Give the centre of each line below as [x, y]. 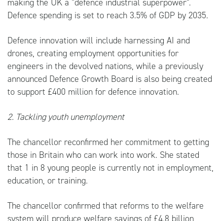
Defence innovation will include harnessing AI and [99, 40]
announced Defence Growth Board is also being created [110, 79]
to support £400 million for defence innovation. [93, 92]
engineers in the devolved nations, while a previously [105, 66]
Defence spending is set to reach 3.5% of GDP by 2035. [108, 15]
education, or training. [48, 180]
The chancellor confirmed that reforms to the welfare [106, 205]
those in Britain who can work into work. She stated [103, 155]
